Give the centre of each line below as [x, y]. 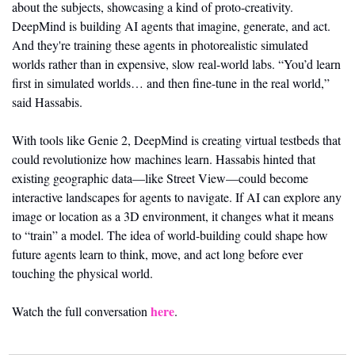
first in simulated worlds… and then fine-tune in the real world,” [171, 82]
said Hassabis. [47, 101]
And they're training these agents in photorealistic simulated [160, 44]
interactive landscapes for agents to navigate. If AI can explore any [177, 197]
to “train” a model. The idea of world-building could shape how [170, 235]
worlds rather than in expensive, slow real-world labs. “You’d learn [176, 63]
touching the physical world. [82, 273]
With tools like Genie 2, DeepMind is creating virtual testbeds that [176, 139]
